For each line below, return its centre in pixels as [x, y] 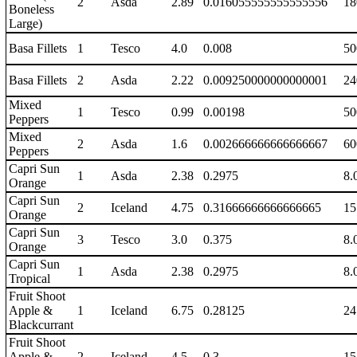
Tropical [29, 279]
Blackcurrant [41, 325]
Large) [25, 24]
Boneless [31, 9]
